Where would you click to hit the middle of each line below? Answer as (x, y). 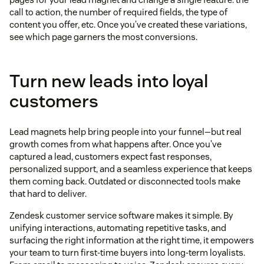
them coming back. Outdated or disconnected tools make (125, 181)
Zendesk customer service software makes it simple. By (121, 215)
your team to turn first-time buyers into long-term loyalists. (127, 252)
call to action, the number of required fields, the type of (118, 12)
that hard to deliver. (48, 193)
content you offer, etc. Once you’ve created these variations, (128, 24)
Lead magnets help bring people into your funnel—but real (126, 131)
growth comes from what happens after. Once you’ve (115, 144)
